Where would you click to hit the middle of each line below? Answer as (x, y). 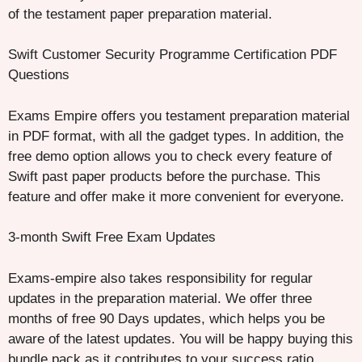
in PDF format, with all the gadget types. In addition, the (176, 136)
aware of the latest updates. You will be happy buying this (181, 339)
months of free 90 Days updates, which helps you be (166, 318)
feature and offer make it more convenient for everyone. (176, 196)
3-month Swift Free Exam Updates (112, 238)
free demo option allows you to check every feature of (170, 156)
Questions (39, 75)
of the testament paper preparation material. (140, 14)
